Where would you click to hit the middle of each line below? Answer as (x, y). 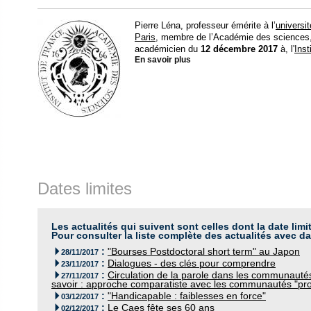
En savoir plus (163, 59)
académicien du (168, 49)
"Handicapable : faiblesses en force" (187, 296)
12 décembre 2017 (239, 49)
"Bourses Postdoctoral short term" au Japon (204, 251)
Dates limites (85, 188)
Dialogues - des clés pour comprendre (192, 263)
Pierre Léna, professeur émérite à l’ (205, 25)
